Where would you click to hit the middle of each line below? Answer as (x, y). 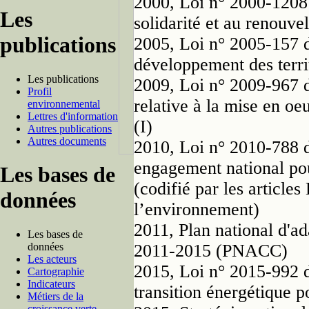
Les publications (63, 79)
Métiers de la (56, 296)
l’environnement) (197, 209)
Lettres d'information (73, 116)
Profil (40, 91)
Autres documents (67, 141)
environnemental (64, 103)
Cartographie (56, 271)
